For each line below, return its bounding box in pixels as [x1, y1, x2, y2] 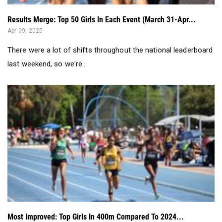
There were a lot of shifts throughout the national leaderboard [7, 45, 213, 55]
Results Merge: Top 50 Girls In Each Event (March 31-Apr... [7, 14, 196, 24]
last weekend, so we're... [7, 59, 87, 68]
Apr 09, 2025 [7, 27, 43, 34]
